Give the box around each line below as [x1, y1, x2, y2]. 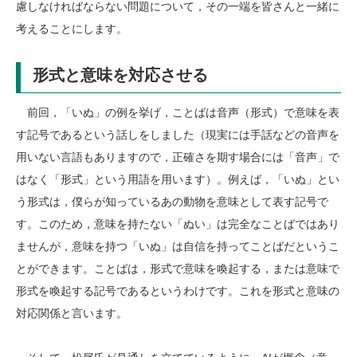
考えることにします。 [16, 22, 127, 36]
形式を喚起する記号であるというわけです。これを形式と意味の [16, 284, 339, 297]
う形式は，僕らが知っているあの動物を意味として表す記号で [16, 194, 328, 208]
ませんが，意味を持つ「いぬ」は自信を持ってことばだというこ [16, 239, 339, 253]
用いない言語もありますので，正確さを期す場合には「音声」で [16, 150, 339, 163]
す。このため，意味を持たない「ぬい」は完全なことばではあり [16, 217, 339, 230]
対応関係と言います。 [16, 306, 127, 320]
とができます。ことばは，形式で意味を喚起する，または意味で [16, 261, 339, 275]
